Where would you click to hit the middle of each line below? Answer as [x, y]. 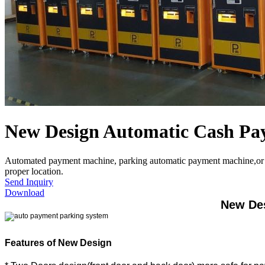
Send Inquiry [29, 182]
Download [25, 192]
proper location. [34, 171]
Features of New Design [58, 243]
